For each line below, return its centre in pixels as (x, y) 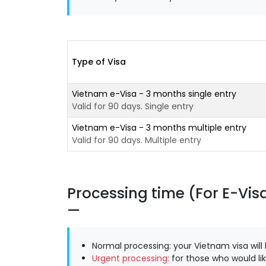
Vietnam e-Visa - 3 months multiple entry (159, 127)
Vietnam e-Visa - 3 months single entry (154, 94)
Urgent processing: (131, 258)
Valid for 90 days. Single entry (132, 106)
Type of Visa (99, 61)
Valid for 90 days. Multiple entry (136, 140)
